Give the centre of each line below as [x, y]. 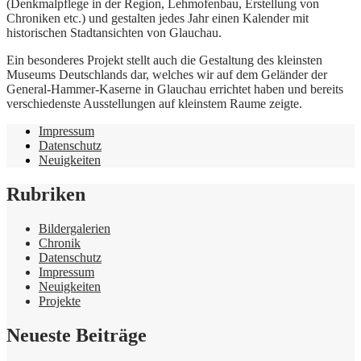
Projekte [60, 301]
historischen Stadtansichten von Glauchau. [114, 32]
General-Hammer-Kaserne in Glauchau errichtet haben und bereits [175, 89]
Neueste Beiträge [77, 335]
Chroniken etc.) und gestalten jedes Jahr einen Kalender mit [158, 18]
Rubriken [46, 194]
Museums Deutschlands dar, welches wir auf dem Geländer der [167, 74]
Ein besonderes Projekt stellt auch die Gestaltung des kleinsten [164, 60]
